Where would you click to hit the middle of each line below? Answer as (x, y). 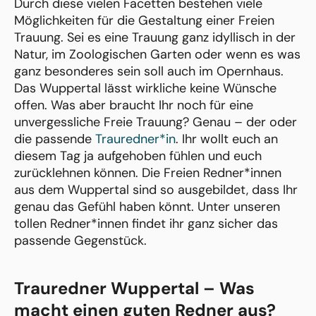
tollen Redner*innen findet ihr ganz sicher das (146, 224)
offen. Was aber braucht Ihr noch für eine (134, 105)
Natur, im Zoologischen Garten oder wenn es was (157, 55)
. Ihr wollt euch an (227, 139)
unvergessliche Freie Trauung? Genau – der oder (156, 122)
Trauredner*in (135, 139)
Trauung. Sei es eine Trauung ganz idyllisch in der (155, 38)
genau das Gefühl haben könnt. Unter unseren (147, 207)
